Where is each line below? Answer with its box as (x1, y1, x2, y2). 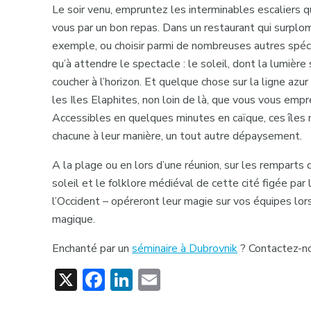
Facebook (105, 264, 197, 295)
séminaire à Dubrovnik (132, 241, 238, 257)
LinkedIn (133, 264, 216, 295)
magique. (52, 212, 96, 228)
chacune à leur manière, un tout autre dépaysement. (52, 128, 303, 144)
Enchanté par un (52, 241, 133, 257)
